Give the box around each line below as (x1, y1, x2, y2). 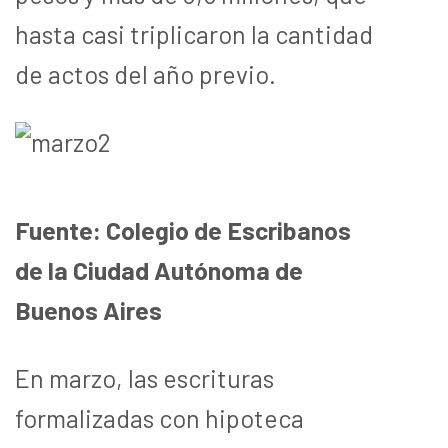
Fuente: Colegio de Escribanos (15, 214, 351, 245)
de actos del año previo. (15, 58, 276, 89)
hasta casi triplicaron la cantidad (15, 18, 373, 49)
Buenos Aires (15, 294, 162, 325)
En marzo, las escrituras (15, 362, 274, 393)
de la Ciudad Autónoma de (15, 254, 303, 285)
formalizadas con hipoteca (15, 402, 304, 433)
